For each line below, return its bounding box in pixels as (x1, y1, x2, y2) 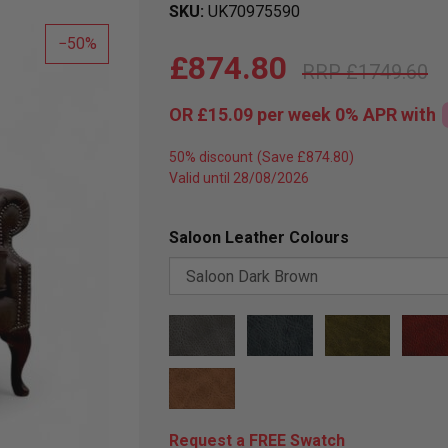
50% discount (169, 149, 253, 165)
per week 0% (253, 104, 363, 125)
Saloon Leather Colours (169, 228, 349, 247)
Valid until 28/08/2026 (169, 170, 309, 186)
